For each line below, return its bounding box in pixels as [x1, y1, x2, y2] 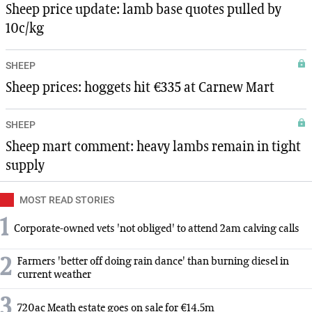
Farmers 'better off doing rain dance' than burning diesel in [17, 256, 289, 268]
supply [6, 159, 45, 173]
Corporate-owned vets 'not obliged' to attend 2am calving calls [14, 223, 299, 235]
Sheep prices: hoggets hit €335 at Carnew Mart [6, 81, 274, 95]
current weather [17, 270, 91, 281]
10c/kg [6, 22, 44, 36]
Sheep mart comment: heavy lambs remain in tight [6, 140, 301, 155]
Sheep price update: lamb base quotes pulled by [6, 3, 281, 17]
